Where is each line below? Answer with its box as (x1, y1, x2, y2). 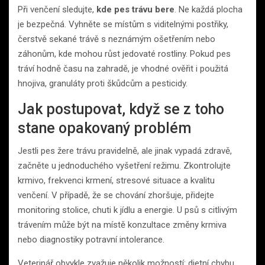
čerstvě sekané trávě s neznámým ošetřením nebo (18, 33, 215, 44)
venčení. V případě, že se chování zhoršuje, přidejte (18, 189, 214, 201)
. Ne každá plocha (174, 4, 243, 15)
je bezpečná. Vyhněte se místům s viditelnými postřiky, (18, 18, 228, 30)
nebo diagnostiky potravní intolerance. (18, 234, 164, 245)
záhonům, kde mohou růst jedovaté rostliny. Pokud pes (18, 48, 231, 59)
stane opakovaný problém (18, 119, 191, 137)
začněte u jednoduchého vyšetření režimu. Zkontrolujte (18, 160, 231, 171)
